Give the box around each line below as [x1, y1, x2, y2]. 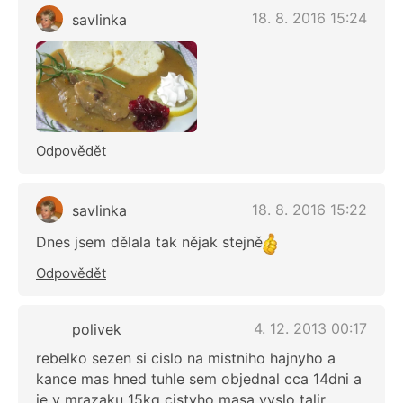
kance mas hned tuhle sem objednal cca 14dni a [36, 369, 362, 388]
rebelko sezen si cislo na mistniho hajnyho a [36, 348, 336, 367]
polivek [72, 320, 121, 339]
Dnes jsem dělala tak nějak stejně [36, 233, 263, 252]
